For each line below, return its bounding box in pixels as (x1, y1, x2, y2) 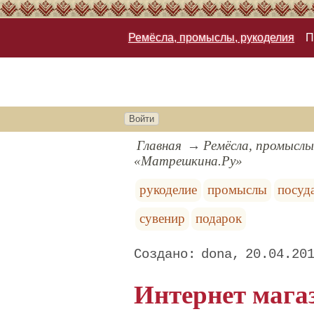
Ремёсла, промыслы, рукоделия (128, 32, 294, 44)
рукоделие (139, 182, 197, 198)
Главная (137, 138, 182, 153)
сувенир (139, 211, 185, 226)
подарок (196, 211, 243, 226)
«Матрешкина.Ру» (134, 153, 243, 169)
